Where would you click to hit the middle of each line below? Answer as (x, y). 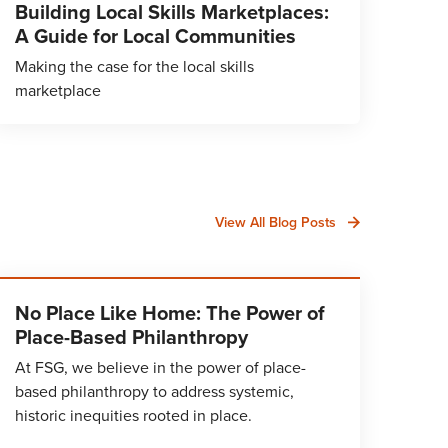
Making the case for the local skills (134, 66)
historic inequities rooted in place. (133, 415)
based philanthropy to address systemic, (154, 391)
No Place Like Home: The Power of (170, 313)
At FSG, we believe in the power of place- (160, 367)
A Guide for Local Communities (155, 36)
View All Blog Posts (275, 221)
